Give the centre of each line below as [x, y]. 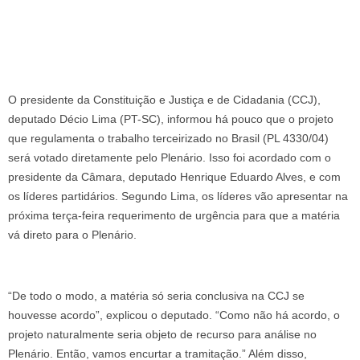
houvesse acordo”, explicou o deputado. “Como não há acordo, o [174, 315]
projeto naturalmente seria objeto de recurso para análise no [162, 335]
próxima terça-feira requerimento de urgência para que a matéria [174, 215]
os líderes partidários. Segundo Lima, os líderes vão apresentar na [178, 196]
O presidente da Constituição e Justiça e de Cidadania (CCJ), [164, 99]
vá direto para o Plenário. [72, 234]
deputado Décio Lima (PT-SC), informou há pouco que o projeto [171, 119]
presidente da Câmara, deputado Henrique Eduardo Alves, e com [174, 176]
